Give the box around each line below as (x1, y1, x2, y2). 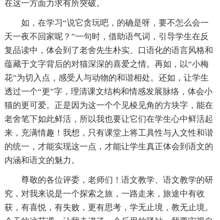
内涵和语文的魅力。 (4, 156, 80, 165)
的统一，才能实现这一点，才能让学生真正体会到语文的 (4, 142, 213, 152)
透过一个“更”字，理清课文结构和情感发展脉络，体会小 (4, 87, 213, 97)
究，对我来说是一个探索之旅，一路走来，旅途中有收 (4, 189, 205, 199)
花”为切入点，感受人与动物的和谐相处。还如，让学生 (4, 73, 209, 83)
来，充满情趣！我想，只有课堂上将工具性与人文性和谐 (4, 128, 213, 138)
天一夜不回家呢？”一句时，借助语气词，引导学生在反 (4, 32, 209, 42)
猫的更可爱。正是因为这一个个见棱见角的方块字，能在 (4, 101, 213, 110)
